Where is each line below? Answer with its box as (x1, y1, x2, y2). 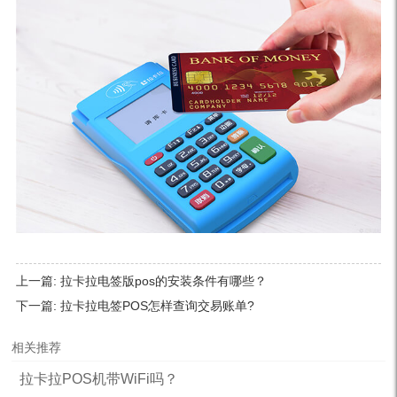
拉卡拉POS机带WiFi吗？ (19, 371, 178, 387)
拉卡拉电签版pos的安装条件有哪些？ (59, 274, 267, 289)
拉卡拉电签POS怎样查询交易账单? (59, 299, 254, 314)
